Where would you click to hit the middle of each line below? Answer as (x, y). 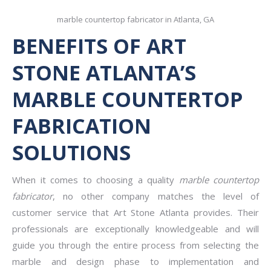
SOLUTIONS (71, 152)
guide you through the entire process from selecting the (135, 245)
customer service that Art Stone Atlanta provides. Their (135, 212)
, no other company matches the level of (156, 196)
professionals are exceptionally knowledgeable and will (135, 228)
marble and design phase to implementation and (135, 261)
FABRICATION (82, 126)
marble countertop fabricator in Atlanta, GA (135, 19)
